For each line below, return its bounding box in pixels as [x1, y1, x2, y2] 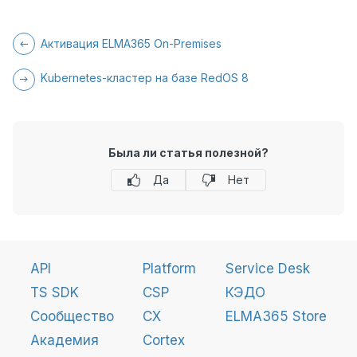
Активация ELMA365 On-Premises [41, 36, 222, 50]
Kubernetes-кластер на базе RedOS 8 [41, 70, 249, 84]
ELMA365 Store [225, 308, 327, 324]
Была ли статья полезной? [108, 145, 269, 159]
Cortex [143, 331, 186, 348]
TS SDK [30, 284, 80, 300]
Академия [30, 331, 100, 348]
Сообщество [30, 308, 115, 324]
